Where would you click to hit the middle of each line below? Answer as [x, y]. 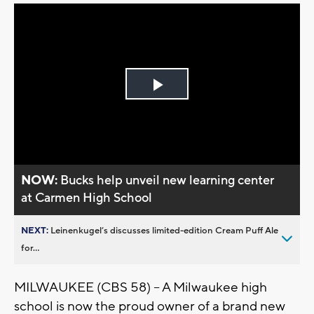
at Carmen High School [87, 198]
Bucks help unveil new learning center [168, 180]
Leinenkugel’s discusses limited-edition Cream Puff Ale [164, 230]
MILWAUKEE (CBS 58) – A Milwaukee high [141, 287]
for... [30, 248]
